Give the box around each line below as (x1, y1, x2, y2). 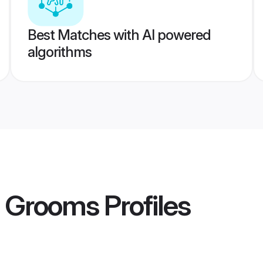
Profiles (99, 188, 190, 223)
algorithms (27, 43, 92, 60)
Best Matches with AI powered (27, 26, 211, 43)
